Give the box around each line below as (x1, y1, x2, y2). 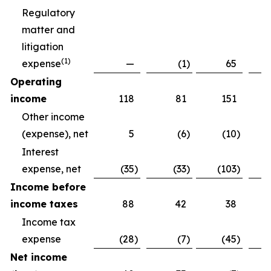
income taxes (10, 198, 78, 210)
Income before (10, 181, 86, 193)
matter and (22, 24, 75, 36)
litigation (22, 41, 64, 53)
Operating (10, 76, 62, 88)
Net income (10, 251, 67, 263)
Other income (22, 111, 85, 123)
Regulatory (22, 7, 75, 19)
